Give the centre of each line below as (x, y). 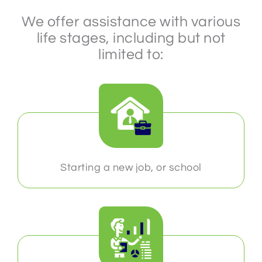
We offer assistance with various (131, 22)
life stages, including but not (131, 38)
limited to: (131, 55)
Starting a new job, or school (131, 168)
